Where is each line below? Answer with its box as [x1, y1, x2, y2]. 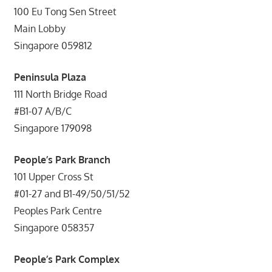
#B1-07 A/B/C [13, 104, 72, 117]
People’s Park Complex [13, 253, 120, 265]
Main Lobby [13, 22, 66, 35]
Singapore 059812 [13, 39, 92, 52]
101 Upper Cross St [13, 170, 93, 183]
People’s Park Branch [13, 153, 110, 166]
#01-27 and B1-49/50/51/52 [13, 187, 130, 200]
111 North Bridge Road [13, 87, 107, 100]
